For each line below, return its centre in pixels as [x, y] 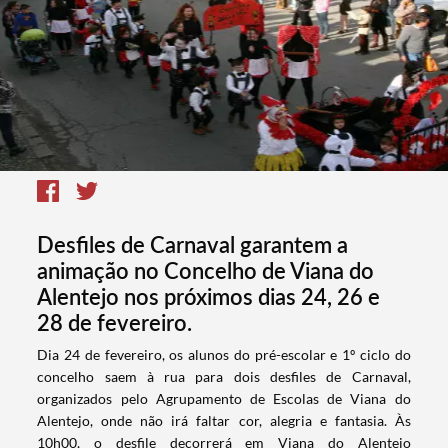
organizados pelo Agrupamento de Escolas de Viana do [224, 399]
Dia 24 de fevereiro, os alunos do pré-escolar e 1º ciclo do [224, 355]
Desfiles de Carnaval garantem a [193, 245]
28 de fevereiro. [115, 323]
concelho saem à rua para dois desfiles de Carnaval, [224, 377]
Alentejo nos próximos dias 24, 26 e [209, 297]
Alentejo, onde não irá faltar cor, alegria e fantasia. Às [224, 421]
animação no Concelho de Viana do [206, 271]
